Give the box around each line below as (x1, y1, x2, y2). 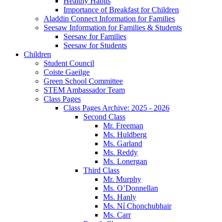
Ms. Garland (103, 139, 142, 148)
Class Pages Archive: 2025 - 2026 (63, 103, 169, 112)
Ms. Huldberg (103, 130, 147, 139)
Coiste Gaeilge (44, 67, 90, 76)
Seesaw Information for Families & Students (44, 23, 182, 32)
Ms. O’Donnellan (103, 183, 158, 192)
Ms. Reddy (103, 148, 138, 157)
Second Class (83, 112, 125, 121)
